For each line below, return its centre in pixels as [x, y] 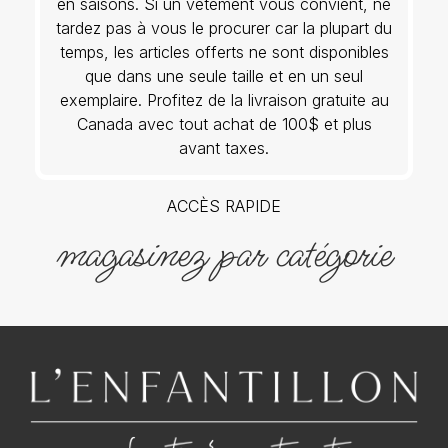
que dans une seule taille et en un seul [224, 76]
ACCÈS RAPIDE [224, 205]
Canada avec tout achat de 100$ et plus [224, 124]
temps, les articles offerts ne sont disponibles [224, 52]
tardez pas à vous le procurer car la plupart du [224, 28]
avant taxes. [224, 148]
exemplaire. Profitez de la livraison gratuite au [224, 100]
